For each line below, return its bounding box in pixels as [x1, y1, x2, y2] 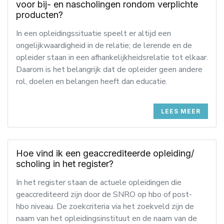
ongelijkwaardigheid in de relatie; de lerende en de [16, 40, 192, 51]
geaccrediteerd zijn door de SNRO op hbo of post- [16, 189, 192, 200]
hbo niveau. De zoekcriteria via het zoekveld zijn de [16, 201, 194, 212]
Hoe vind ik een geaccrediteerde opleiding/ [16, 148, 194, 158]
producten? [16, 9, 63, 20]
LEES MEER [161, 107, 200, 115]
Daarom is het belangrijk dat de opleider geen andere [16, 64, 202, 75]
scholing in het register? [16, 158, 113, 169]
